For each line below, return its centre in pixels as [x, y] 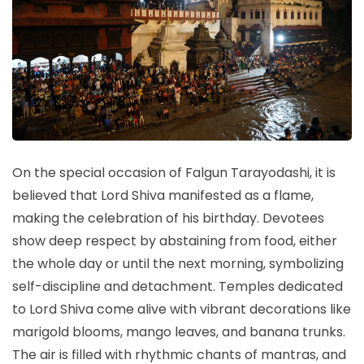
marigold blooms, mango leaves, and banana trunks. [179, 331]
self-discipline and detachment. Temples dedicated [178, 286]
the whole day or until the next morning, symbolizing [178, 263]
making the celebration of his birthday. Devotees [168, 218]
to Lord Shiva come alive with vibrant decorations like [182, 309]
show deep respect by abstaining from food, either [175, 240]
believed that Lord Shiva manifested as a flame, [163, 195]
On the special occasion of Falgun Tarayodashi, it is [174, 172]
